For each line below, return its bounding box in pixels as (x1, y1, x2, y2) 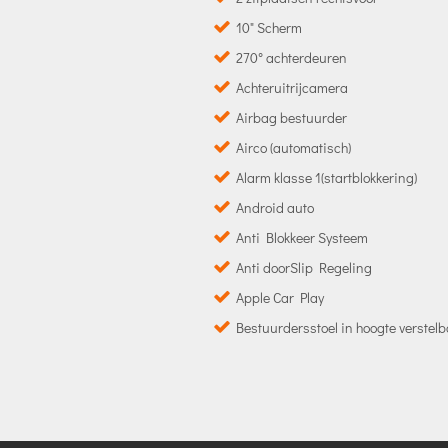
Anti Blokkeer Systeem (235, 227, 368, 247)
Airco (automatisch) (235, 137, 351, 157)
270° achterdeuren (235, 47, 347, 67)
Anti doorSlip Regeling (235, 257, 372, 277)
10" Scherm (235, 17, 302, 37)
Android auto (235, 197, 314, 217)
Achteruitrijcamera (235, 77, 348, 97)
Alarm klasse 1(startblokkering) (235, 167, 417, 187)
